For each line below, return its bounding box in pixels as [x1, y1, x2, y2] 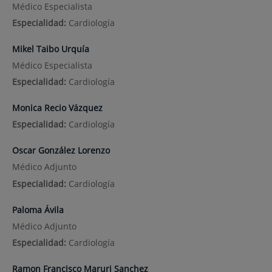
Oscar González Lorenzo [12, 144, 110, 157]
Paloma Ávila [12, 203, 64, 216]
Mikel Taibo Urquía [12, 42, 89, 55]
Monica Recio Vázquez [12, 102, 103, 114]
